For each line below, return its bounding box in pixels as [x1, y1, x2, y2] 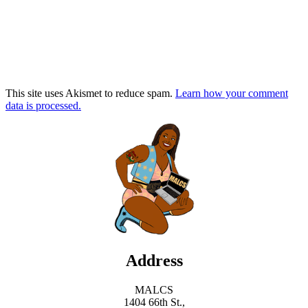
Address [125, 252, 183, 270]
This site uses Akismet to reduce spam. [5, 87, 175, 99]
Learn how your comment [175, 87, 288, 99]
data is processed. [5, 99, 81, 111]
